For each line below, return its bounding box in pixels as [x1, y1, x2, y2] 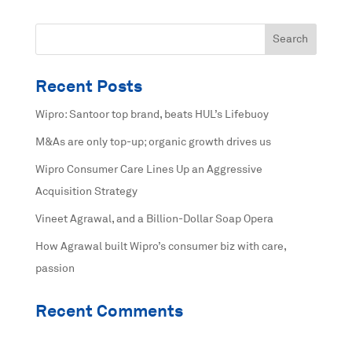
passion [35, 263, 75, 275]
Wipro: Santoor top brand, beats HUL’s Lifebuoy [35, 109, 269, 121]
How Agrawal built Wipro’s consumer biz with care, [35, 241, 286, 253]
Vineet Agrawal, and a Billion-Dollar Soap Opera [35, 214, 273, 225]
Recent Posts [35, 79, 142, 97]
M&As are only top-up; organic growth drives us [35, 137, 271, 148]
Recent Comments [35, 303, 183, 321]
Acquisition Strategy [35, 186, 137, 198]
